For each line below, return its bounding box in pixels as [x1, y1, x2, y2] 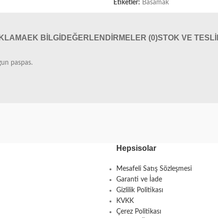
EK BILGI [27, 33, 61, 42]
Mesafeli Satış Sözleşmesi [116, 165, 192, 172]
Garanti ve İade [116, 176, 162, 183]
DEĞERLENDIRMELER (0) [61, 33, 158, 42]
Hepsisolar [116, 144, 156, 152]
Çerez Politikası [116, 208, 161, 215]
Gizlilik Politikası [116, 187, 163, 194]
